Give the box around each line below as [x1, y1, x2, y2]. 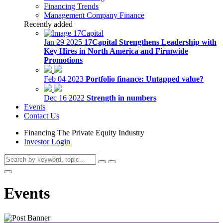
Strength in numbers [87, 94, 156, 102]
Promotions [44, 56, 83, 64]
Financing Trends [44, 2, 99, 10]
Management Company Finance [44, 11, 144, 19]
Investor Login [24, 137, 70, 146]
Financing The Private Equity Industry [24, 128, 144, 137]
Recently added [24, 20, 73, 28]
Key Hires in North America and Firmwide [44, 47, 188, 55]
